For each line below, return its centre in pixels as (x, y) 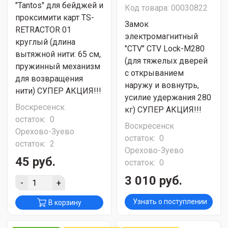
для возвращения (49, 79)
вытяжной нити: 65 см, (58, 54)
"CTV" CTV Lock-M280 (165, 49)
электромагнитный (161, 36)
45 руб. (35, 162)
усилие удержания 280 (168, 97)
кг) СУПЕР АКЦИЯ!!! (163, 110)
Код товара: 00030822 (166, 8)
